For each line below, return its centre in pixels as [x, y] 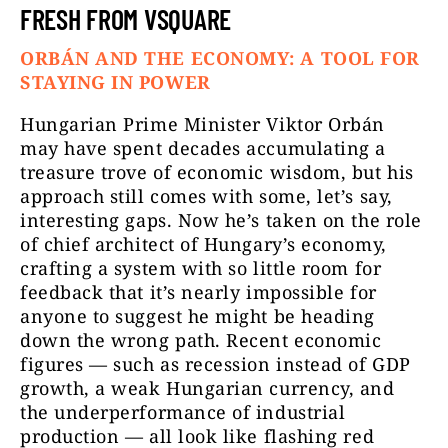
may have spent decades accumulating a [203, 148]
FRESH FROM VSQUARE [125, 19]
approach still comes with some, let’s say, [206, 196]
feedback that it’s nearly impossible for [198, 292]
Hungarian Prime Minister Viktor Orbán [202, 124]
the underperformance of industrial [183, 412]
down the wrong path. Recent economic [201, 340]
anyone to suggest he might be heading [197, 316]
